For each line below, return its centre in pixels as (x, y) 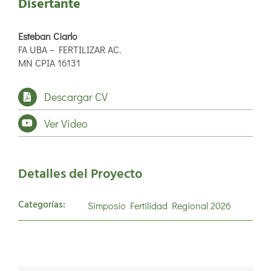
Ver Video (66, 123)
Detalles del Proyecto (80, 174)
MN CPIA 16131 (49, 62)
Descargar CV (76, 96)
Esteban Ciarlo (47, 36)
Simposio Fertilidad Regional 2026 (159, 205)
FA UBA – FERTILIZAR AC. (69, 49)
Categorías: (42, 205)
